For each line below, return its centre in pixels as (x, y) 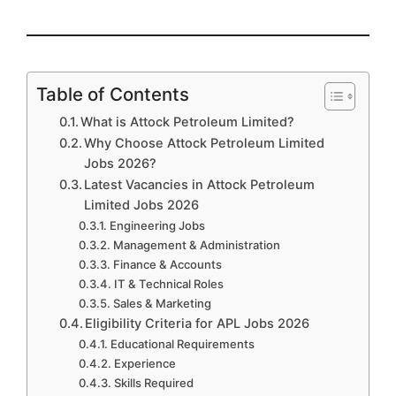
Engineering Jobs (158, 226)
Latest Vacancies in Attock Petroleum (200, 185)
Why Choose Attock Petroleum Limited (205, 144)
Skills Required (154, 383)
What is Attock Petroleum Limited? (188, 122)
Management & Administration (197, 245)
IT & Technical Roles (169, 284)
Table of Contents (113, 95)
